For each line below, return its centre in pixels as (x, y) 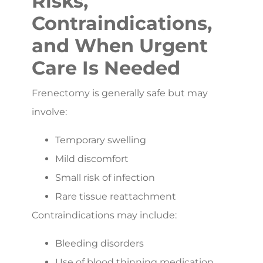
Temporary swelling (101, 140)
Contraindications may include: (104, 215)
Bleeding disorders (100, 243)
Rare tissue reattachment (116, 196)
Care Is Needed (106, 68)
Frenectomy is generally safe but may (120, 93)
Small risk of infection (105, 177)
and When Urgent (120, 45)
